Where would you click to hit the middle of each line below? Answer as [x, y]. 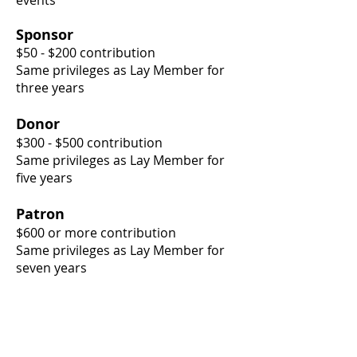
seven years [51, 268]
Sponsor [45, 35]
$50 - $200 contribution [86, 53]
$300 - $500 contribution [89, 143]
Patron [42, 214]
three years [52, 88]
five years [44, 178]
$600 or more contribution [96, 233]
